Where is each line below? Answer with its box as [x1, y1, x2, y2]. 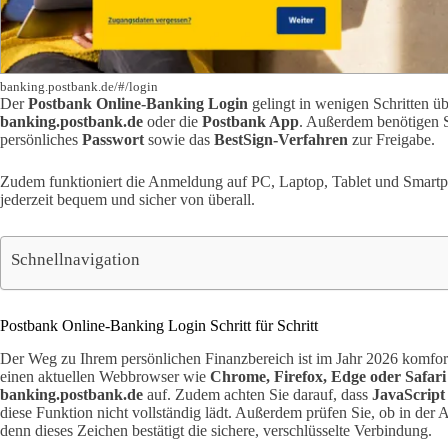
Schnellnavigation [11, 249, 140, 269]
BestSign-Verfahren [214, 131, 348, 149]
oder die [143, 113, 202, 131]
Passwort [82, 131, 144, 149]
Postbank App [202, 113, 299, 131]
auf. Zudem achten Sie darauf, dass [143, 385, 372, 403]
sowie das [144, 131, 214, 149]
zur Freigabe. [348, 131, 435, 149]
